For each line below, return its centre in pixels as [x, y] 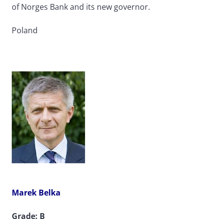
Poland [25, 31]
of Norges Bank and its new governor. [81, 7]
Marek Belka [36, 193]
